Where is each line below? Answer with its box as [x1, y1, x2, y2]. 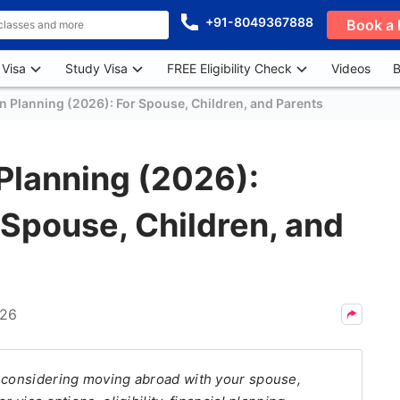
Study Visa [65, 61, 128, 76]
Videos [331, 61, 371, 76]
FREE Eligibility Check [167, 61, 292, 76]
